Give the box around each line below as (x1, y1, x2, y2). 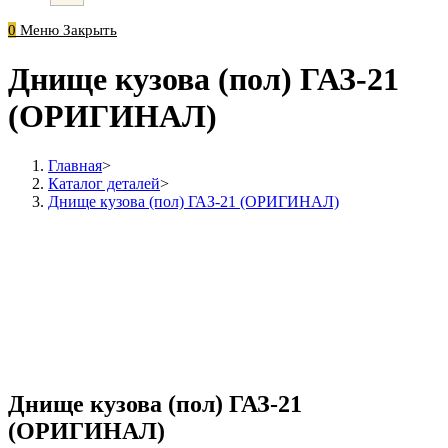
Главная (48, 156, 102, 174)
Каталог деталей (48, 174, 160, 192)
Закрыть (63, 22, 117, 38)
